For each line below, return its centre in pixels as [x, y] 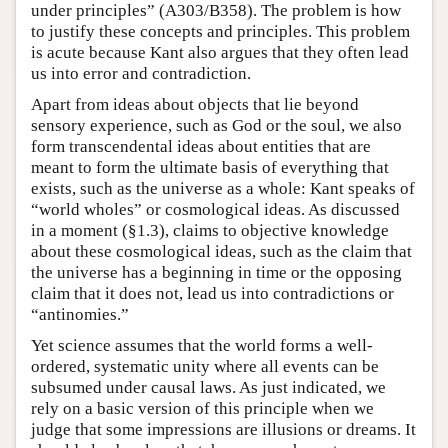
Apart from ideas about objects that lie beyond [195, 104]
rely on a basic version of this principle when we [202, 408]
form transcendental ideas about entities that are [201, 146]
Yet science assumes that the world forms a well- [202, 345]
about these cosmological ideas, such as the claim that [221, 251]
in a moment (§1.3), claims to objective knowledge [210, 230]
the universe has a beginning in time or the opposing [216, 272]
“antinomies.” [80, 314]
